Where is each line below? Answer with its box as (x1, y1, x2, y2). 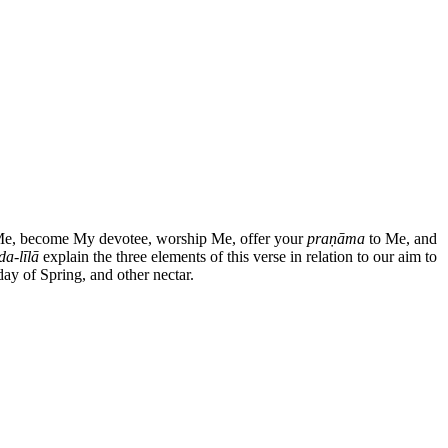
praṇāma (307, 229, 365, 247)
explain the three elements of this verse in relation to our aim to (39, 247, 437, 265)
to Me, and (365, 229, 437, 247)
